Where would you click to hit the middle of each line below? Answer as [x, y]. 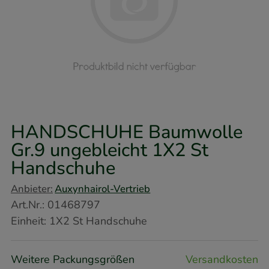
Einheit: [29, 221]
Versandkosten [222, 259]
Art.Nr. [26, 204]
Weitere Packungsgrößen [73, 259]
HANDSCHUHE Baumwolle [127, 132]
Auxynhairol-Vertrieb [103, 189]
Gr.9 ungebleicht [81, 150]
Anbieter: [32, 189]
